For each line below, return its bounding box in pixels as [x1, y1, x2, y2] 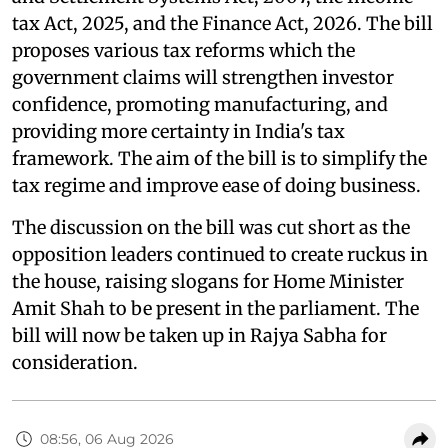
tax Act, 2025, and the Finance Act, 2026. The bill [12, 12, 433, 35]
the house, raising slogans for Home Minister [12, 270, 404, 293]
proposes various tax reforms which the [12, 39, 355, 62]
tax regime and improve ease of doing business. [12, 174, 421, 197]
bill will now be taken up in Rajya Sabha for [12, 324, 387, 347]
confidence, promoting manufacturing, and [12, 93, 388, 116]
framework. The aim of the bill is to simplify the [12, 147, 427, 170]
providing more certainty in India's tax [12, 120, 345, 143]
